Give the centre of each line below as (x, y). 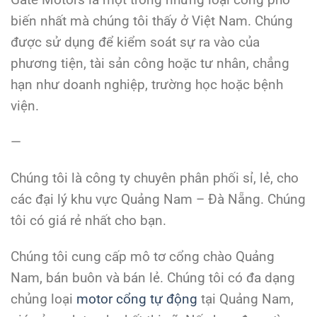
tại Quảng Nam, (246, 299)
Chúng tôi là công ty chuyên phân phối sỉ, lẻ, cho (155, 178)
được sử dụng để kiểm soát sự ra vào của (135, 42)
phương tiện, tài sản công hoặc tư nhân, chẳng (150, 64)
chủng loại (44, 299)
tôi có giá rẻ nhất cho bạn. (88, 220)
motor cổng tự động (137, 299)
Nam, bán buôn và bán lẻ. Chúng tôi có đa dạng (153, 277)
